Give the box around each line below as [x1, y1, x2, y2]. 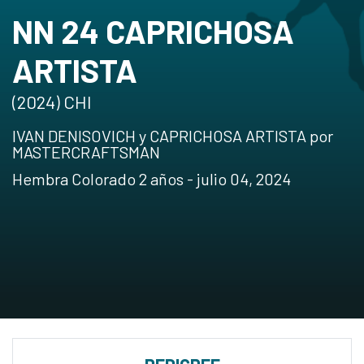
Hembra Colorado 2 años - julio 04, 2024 [12, 169, 291, 188]
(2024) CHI [12, 91, 92, 112]
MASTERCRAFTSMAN [12, 142, 160, 162]
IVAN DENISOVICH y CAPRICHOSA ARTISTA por [12, 126, 333, 145]
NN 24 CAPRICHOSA [12, 11, 294, 50]
